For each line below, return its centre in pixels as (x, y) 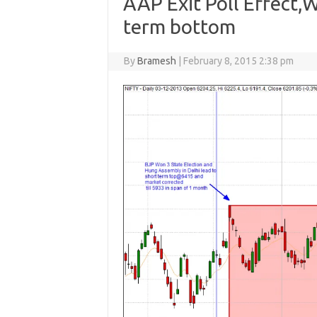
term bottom (179, 27)
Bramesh (157, 61)
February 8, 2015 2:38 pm (239, 61)
